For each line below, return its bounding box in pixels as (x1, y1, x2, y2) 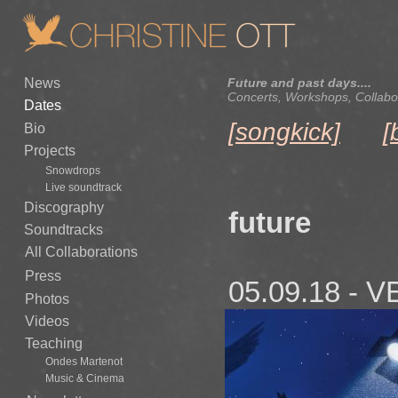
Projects (24, 143, 76, 158)
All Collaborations (25, 244, 138, 259)
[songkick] (228, 117, 340, 146)
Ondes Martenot (45, 355, 123, 368)
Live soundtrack (45, 181, 122, 194)
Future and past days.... (227, 76, 371, 90)
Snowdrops (45, 164, 100, 177)
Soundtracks (24, 222, 103, 237)
